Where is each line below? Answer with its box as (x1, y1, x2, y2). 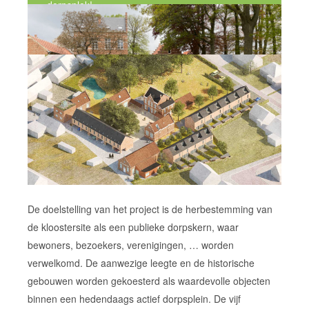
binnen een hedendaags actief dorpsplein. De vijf (27, 291, 241, 306)
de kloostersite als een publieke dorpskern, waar (27, 219, 239, 234)
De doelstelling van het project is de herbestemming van (27, 201, 272, 216)
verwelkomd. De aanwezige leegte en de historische (27, 255, 255, 270)
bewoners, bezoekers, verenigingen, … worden (27, 237, 234, 252)
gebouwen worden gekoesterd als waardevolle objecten (27, 273, 270, 288)
